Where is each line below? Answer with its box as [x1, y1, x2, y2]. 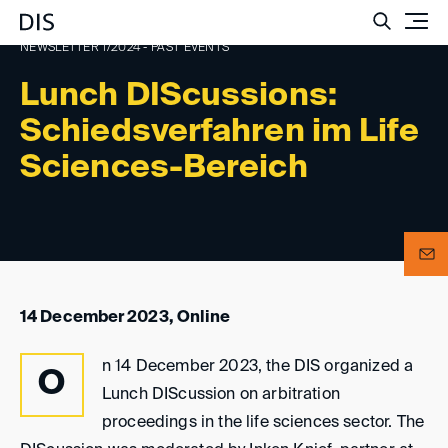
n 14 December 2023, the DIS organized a [102, 358, 414, 375]
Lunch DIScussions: [20, 80, 337, 112]
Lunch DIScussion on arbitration [102, 386, 340, 403]
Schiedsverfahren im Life [20, 116, 420, 148]
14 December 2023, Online [20, 310, 231, 326]
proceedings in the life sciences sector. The [102, 414, 425, 431]
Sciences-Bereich [20, 152, 308, 184]
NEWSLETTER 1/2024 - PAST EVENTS [20, 42, 230, 54]
